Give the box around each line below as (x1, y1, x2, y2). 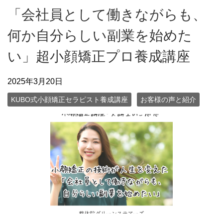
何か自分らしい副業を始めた (7, 27, 192, 43)
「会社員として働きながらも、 (7, 6, 207, 22)
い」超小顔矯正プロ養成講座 (7, 48, 190, 64)
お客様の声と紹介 (140, 95, 196, 104)
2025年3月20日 (7, 77, 63, 86)
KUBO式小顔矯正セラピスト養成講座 (11, 95, 128, 104)
